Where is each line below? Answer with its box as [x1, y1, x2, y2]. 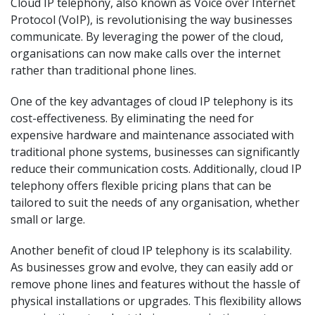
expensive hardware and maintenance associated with [11, 127, 294, 143]
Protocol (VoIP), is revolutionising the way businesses [11, 12, 292, 27]
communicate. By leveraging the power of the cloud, [11, 29, 283, 44]
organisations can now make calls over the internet [11, 46, 281, 61]
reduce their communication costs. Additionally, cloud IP [11, 161, 302, 176]
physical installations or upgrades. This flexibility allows [11, 293, 302, 309]
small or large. [11, 212, 85, 227]
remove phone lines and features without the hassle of [11, 276, 300, 292]
